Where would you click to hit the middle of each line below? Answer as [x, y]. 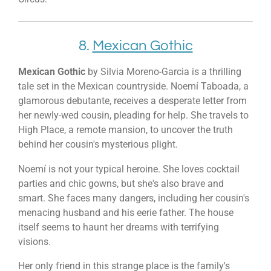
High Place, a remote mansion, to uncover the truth [126, 130]
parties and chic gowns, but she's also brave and [121, 183]
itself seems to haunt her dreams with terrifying [119, 227]
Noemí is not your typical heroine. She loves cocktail [129, 169]
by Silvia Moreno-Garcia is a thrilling [163, 72]
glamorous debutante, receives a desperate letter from [132, 101]
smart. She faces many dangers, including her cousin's [134, 198]
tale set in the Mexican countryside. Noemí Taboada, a [133, 87]
